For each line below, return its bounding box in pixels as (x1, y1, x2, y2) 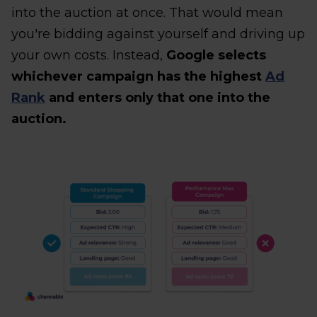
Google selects (166, 47, 266, 63)
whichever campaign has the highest (11, 68, 265, 84)
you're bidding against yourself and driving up (11, 25, 305, 42)
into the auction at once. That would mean (11, 4, 283, 21)
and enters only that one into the (45, 89, 270, 105)
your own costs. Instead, (11, 47, 166, 63)
